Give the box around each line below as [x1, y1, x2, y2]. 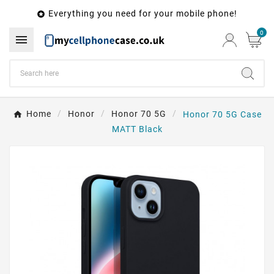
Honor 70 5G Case [182, 109, 262, 119]
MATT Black [111, 124, 163, 134]
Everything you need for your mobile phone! [48, 9, 237, 18]
